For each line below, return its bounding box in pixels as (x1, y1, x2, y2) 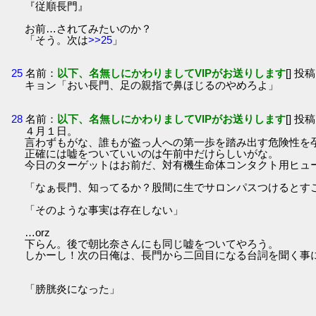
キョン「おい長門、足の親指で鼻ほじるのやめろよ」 (25, 79, 279, 92)
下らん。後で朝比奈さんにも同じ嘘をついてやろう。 (25, 237, 279, 250)
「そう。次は (25, 34, 89, 47)
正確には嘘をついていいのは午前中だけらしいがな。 (25, 147, 279, 159)
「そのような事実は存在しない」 (25, 203, 184, 216)
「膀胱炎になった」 (25, 282, 121, 295)
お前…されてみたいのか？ (25, 23, 152, 35)
